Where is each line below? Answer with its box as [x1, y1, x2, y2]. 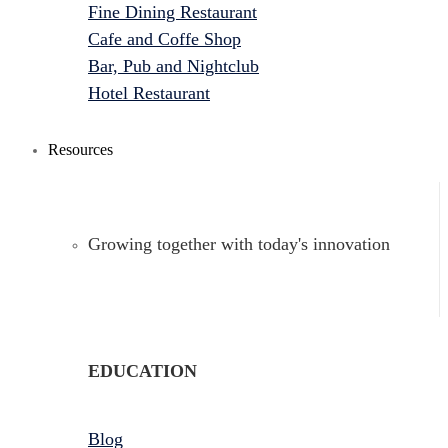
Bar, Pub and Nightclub [88, 55, 259, 76]
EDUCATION [88, 360, 197, 381]
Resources [48, 140, 113, 158]
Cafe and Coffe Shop [88, 28, 241, 49]
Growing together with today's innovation [88, 233, 390, 254]
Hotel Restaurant [88, 82, 210, 103]
